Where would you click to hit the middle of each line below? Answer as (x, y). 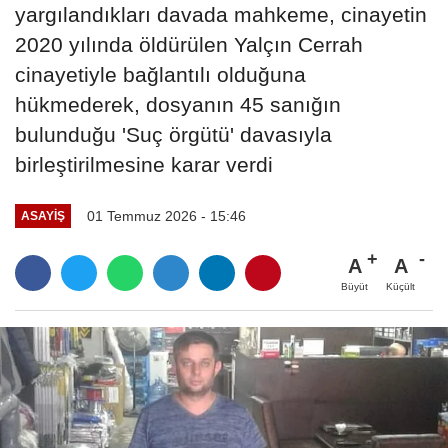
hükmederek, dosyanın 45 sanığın (178, 104)
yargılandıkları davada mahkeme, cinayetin (221, 14)
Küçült (400, 286)
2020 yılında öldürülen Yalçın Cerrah (189, 44)
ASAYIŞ (42, 216)
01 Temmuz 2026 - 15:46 (166, 215)
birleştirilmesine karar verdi (144, 164)
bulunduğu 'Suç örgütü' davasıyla (173, 134)
